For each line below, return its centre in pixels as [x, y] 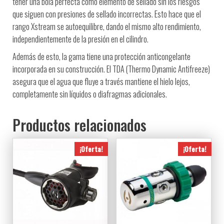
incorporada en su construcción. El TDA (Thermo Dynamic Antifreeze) [111, 69]
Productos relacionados [79, 124]
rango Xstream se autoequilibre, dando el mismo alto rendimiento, [107, 26]
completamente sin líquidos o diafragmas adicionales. [90, 94]
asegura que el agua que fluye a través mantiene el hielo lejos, [101, 81]
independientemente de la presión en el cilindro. [80, 39]
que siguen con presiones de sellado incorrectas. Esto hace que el [107, 14]
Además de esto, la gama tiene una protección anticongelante [101, 56]
